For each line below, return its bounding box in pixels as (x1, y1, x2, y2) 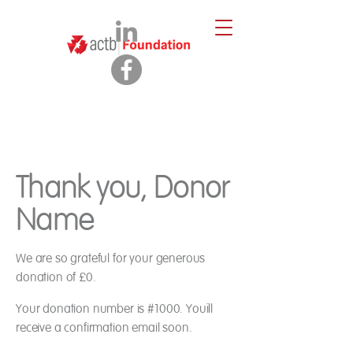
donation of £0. (16, 269, 96, 285)
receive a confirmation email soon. (16, 320, 192, 336)
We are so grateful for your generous (16, 251, 206, 266)
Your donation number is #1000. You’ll (16, 301, 214, 317)
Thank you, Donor (16, 168, 230, 207)
